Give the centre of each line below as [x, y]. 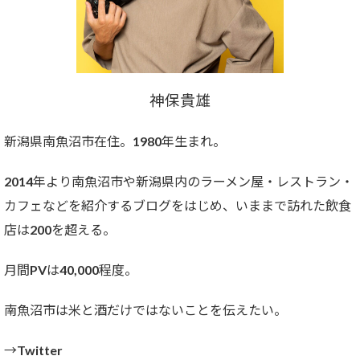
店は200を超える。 [60, 230]
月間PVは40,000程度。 [71, 270]
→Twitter [33, 350]
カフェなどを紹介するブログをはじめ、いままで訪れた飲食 [178, 206]
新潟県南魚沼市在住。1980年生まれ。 [115, 141]
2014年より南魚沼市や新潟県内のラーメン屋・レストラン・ [179, 182]
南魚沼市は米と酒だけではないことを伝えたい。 [145, 310]
